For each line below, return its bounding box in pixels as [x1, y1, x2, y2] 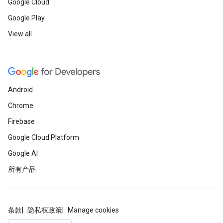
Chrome [8, 102, 33, 110]
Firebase [8, 117, 35, 125]
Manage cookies [68, 206, 119, 214]
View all [8, 30, 32, 38]
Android [8, 86, 33, 94]
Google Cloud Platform [8, 133, 79, 141]
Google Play [8, 14, 45, 22]
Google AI [8, 149, 38, 157]
